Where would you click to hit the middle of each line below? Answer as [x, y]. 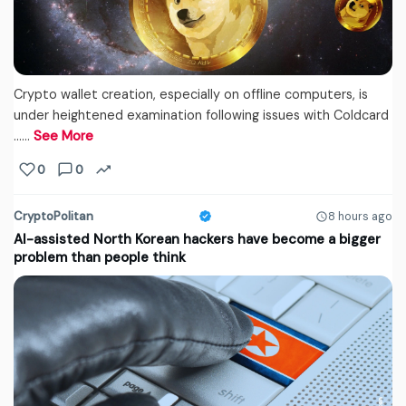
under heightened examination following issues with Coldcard [201, 116]
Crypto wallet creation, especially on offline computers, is [191, 95]
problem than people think [100, 258]
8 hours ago [360, 216]
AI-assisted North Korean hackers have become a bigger [197, 240]
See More [63, 136]
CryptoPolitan [53, 217]
